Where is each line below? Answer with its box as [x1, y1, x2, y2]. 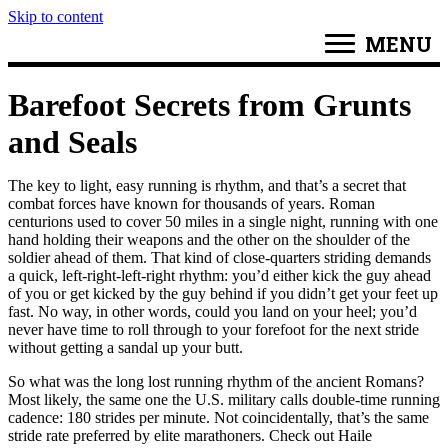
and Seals [8, 124, 137, 160]
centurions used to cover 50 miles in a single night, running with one [8, 213, 438, 230]
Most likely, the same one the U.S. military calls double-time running [8, 391, 440, 408]
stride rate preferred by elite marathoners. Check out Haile [8, 427, 372, 444]
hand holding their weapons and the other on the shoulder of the [8, 231, 410, 248]
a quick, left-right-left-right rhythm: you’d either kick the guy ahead [8, 267, 431, 284]
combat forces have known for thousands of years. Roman [8, 195, 375, 212]
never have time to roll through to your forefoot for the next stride [8, 321, 419, 338]
